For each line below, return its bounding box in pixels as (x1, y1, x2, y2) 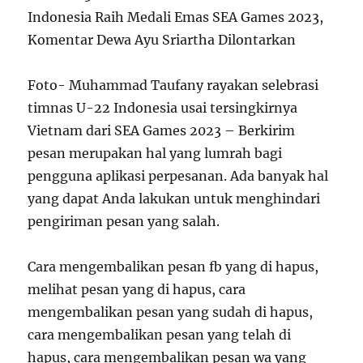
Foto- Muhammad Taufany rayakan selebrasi (28, 77, 319, 93)
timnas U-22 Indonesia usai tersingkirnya (28, 100, 298, 116)
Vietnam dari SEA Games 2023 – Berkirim (28, 122, 296, 139)
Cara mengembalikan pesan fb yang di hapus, (28, 258, 319, 275)
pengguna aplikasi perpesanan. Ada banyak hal (28, 168, 329, 184)
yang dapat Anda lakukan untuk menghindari (28, 190, 321, 207)
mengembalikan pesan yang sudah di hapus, (28, 304, 314, 320)
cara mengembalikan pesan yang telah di (28, 327, 292, 343)
